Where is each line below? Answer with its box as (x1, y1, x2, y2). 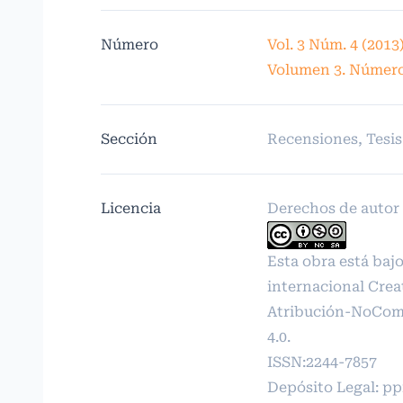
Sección (101, 130, 157, 148)
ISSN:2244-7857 (266, 353, 377, 371)
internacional (266, 277, 368, 295)
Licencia (101, 199, 161, 217)
